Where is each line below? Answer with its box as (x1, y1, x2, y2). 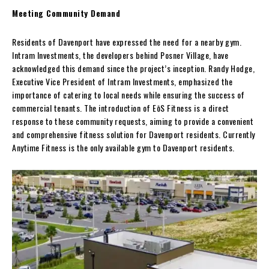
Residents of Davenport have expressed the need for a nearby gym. (12, 35, 241, 48)
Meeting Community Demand (12, 6, 120, 19)
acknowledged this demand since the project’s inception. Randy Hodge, (12, 61, 255, 74)
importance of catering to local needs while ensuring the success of (12, 88, 245, 101)
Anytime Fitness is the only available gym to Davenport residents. (12, 141, 235, 154)
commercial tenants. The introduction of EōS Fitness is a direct (12, 101, 229, 114)
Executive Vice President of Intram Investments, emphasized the (12, 74, 232, 88)
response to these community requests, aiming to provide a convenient (12, 114, 253, 127)
